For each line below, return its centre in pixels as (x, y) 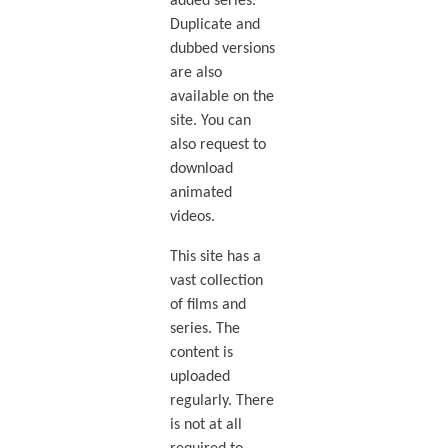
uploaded (199, 376)
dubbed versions (222, 48)
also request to (217, 144)
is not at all (205, 424)
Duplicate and (214, 24)
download (201, 168)
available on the (221, 96)
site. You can (210, 120)
